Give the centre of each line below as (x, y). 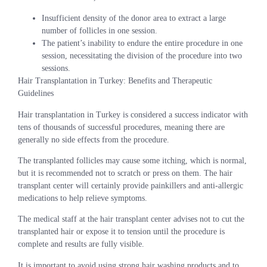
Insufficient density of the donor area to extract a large (134, 18)
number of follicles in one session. (100, 31)
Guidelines (36, 94)
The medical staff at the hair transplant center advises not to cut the (131, 219)
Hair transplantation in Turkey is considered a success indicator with (133, 114)
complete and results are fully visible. (81, 244)
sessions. (56, 69)
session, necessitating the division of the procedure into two (142, 56)
